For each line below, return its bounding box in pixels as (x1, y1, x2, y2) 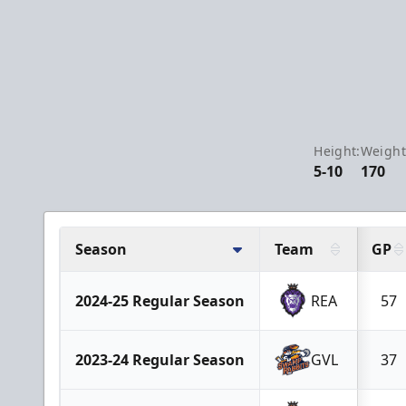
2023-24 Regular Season (75, 349, 245, 370)
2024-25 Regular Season (75, 290, 245, 311)
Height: (314, 141, 361, 159)
